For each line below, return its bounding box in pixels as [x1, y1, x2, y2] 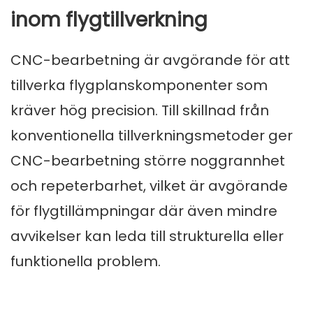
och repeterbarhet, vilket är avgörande [10, 176, 288, 196]
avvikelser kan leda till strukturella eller [10, 226, 284, 247]
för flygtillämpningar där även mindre [10, 201, 277, 221]
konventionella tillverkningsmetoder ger [10, 126, 293, 146]
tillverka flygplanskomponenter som [10, 75, 268, 96]
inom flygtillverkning [10, 6, 208, 34]
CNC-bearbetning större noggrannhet [10, 151, 285, 171]
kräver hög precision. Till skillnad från [10, 101, 269, 121]
